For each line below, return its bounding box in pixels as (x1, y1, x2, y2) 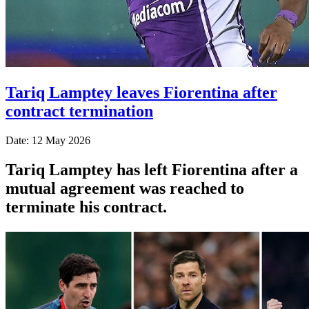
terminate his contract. (6, 197, 167, 216)
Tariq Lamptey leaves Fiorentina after (6, 83, 277, 101)
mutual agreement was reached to (6, 179, 244, 197)
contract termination (6, 101, 153, 120)
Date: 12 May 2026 (6, 134, 90, 146)
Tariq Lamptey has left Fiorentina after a (6, 160, 298, 179)
